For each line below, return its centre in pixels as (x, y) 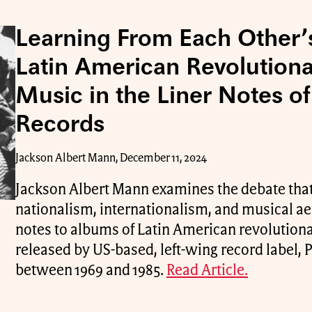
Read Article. (207, 271)
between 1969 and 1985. (91, 271)
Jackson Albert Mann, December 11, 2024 (111, 158)
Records (60, 125)
